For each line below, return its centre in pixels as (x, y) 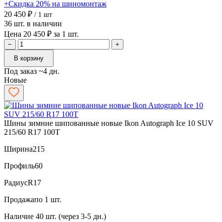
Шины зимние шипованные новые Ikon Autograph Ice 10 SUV (109, 123)
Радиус (16, 182)
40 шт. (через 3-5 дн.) (71, 216)
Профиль (19, 166)
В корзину (29, 58)
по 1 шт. (48, 199)
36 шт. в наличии (33, 23)
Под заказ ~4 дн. (32, 71)
